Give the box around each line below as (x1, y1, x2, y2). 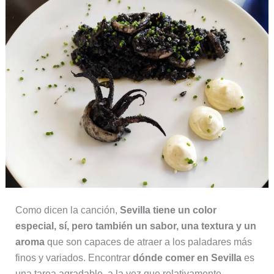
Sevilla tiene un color (119, 204, 217, 215)
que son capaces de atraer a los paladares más (44, 236, 252, 247)
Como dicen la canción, (15, 204, 120, 215)
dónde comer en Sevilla (132, 252, 242, 263)
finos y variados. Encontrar (15, 252, 133, 263)
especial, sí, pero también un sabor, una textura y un (15, 220, 256, 231)
